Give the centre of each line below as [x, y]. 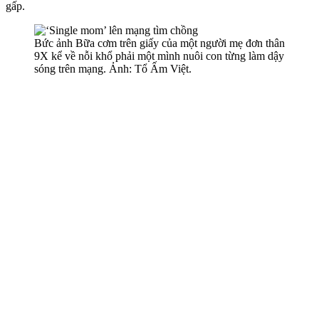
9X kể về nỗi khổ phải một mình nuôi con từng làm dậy [159, 56]
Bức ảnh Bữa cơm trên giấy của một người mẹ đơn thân [159, 43]
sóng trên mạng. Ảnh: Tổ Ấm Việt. [113, 68]
